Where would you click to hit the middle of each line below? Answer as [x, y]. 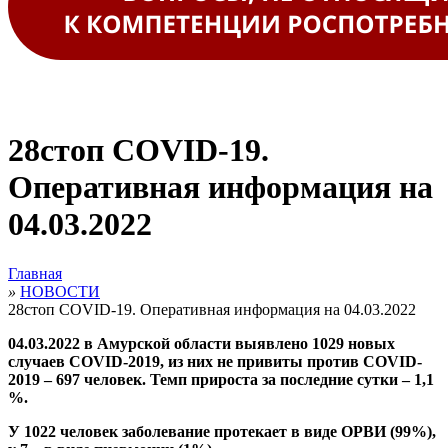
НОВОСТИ [60, 291]
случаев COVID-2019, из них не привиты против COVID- [215, 361]
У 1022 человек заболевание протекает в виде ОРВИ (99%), [222, 431]
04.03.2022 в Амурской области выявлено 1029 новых [201, 343]
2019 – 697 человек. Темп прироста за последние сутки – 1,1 [221, 379]
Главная [35, 273]
